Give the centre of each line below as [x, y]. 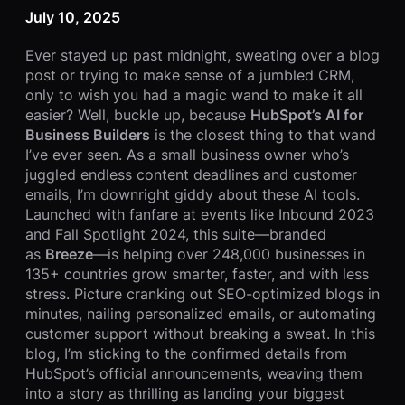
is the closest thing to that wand [263, 135]
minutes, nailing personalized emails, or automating [201, 314]
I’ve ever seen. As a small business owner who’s [187, 155]
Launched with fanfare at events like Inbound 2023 [200, 215]
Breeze [69, 254]
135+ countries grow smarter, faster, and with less [197, 274]
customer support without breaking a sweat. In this [200, 334]
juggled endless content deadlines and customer [191, 175]
